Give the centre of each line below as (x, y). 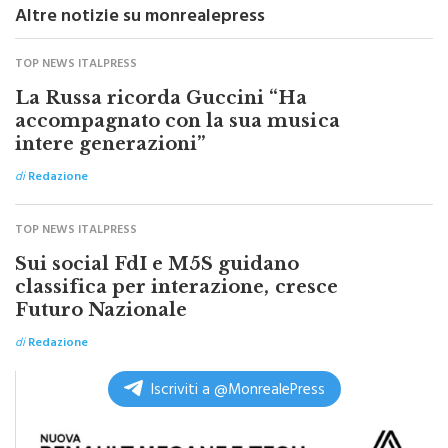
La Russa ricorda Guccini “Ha (161, 97)
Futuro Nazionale (101, 309)
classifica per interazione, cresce (176, 286)
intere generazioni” (110, 143)
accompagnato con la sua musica (177, 120)
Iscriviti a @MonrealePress (238, 391)
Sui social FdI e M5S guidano (157, 263)
